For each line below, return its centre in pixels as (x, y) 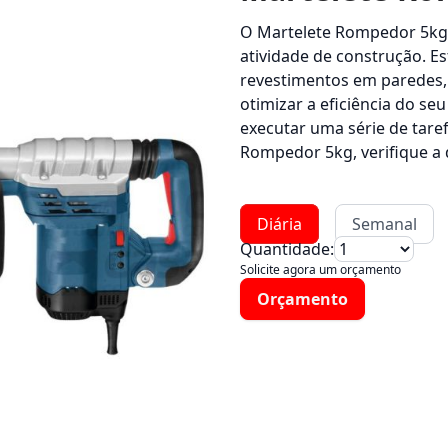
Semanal (384, 224)
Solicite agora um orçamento (320, 269)
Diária (279, 224)
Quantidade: (287, 249)
